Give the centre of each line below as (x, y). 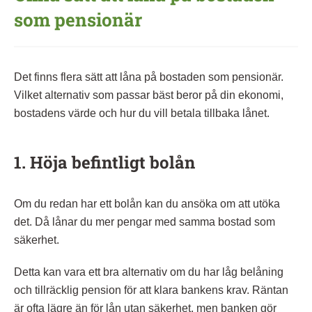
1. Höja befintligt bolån (104, 162)
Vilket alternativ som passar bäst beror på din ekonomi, (149, 95)
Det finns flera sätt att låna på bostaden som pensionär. (149, 77)
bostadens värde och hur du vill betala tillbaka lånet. (142, 113)
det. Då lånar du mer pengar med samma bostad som (145, 221)
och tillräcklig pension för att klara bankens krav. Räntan (151, 290)
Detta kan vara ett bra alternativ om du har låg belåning (149, 272)
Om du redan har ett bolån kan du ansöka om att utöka (147, 203)
